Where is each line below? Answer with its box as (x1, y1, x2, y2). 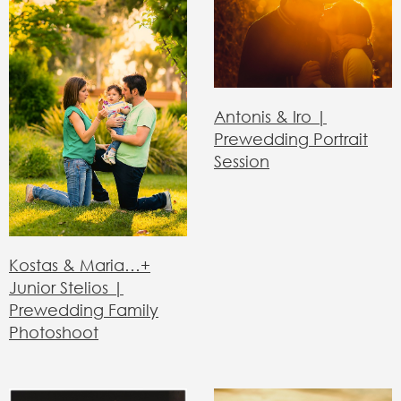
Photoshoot (9, 321, 98, 342)
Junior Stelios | (9, 277, 124, 297)
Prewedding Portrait (214, 129, 368, 149)
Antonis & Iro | (214, 107, 327, 127)
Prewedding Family (9, 299, 158, 320)
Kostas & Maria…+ (9, 254, 150, 275)
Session (214, 151, 269, 172)
